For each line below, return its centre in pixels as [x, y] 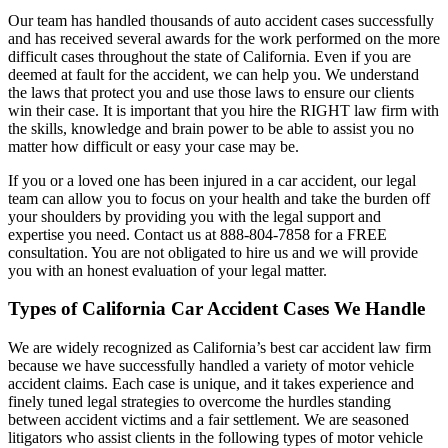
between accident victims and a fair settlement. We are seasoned [208, 419]
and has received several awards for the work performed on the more [224, 38]
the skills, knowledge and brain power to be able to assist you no [211, 128]
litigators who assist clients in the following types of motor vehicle [215, 437]
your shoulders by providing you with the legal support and [194, 216]
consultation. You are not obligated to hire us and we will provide [213, 252]
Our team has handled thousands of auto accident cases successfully [221, 20]
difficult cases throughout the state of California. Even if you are [209, 56]
